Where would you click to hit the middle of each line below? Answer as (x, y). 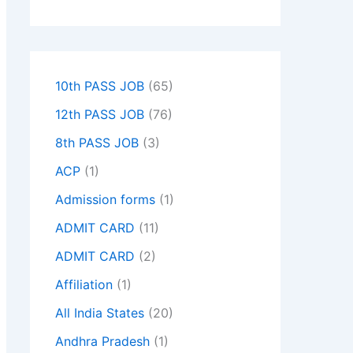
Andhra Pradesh (102, 342)
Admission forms (105, 200)
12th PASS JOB (100, 115)
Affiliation (84, 285)
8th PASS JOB (97, 143)
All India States (100, 313)
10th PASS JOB (100, 86)
